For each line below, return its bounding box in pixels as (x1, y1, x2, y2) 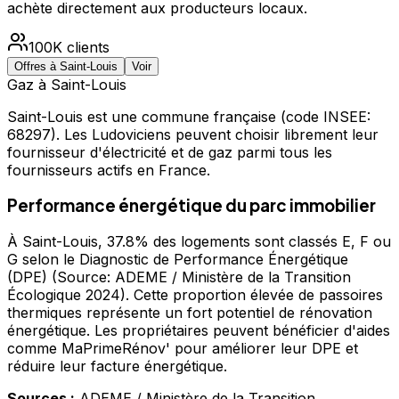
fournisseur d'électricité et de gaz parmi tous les (7, 142, 332, 161)
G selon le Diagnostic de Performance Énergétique (7, 250, 348, 269)
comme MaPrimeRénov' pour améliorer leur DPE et (7, 339, 358, 358)
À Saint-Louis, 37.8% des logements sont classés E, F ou (7, 232, 391, 251)
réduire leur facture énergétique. (7, 357, 227, 376)
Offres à (14, 59, 60, 73)
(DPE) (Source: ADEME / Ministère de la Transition (7, 268, 351, 287)
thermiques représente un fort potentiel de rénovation (7, 304, 372, 322)
